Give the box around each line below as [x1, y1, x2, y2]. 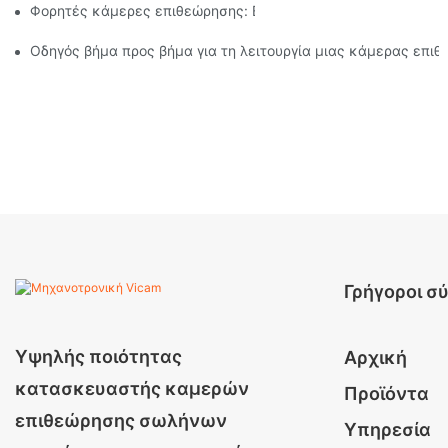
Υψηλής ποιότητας [15, 345, 182, 367]
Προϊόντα [343, 382, 429, 404]
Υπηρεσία [343, 418, 431, 440]
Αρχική [343, 346, 407, 368]
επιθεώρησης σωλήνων [15, 409, 227, 431]
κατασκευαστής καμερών [15, 377, 249, 399]
